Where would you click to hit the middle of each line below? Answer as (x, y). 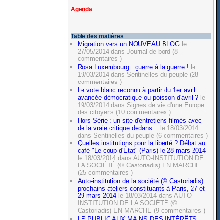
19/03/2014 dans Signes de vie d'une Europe (141, 105)
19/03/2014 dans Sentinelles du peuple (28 (138, 74)
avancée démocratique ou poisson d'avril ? (138, 97)
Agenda (82, 10)
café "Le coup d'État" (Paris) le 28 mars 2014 (142, 151)
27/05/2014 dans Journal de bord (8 (128, 51)
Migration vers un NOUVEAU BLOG (129, 44)
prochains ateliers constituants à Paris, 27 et (141, 189)
